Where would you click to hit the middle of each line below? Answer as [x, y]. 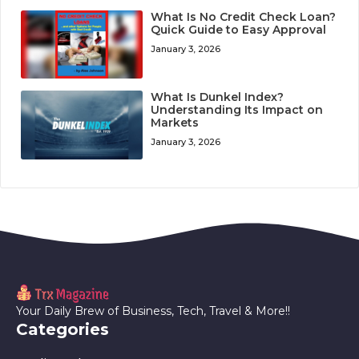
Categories [63, 329]
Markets [175, 123]
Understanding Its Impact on [237, 110]
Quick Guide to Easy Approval [239, 29]
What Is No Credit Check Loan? [244, 16]
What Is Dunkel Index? [218, 97]
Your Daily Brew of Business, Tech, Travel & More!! [153, 311]
